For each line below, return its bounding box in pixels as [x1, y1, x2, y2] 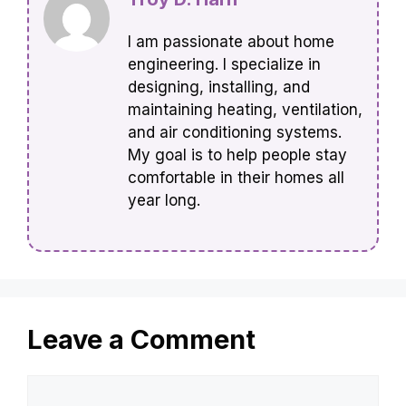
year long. [128, 191, 200, 210]
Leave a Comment [27, 323, 256, 355]
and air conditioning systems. [128, 123, 342, 142]
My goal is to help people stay [128, 146, 347, 165]
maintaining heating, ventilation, [128, 101, 362, 120]
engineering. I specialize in [128, 55, 321, 74]
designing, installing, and [128, 78, 310, 97]
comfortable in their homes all [128, 169, 344, 188]
